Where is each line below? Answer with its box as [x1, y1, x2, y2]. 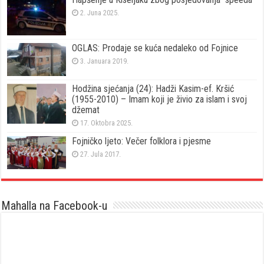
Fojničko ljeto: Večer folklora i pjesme [72, 135, 212, 147]
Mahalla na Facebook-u [1, 199, 108, 213]
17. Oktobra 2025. [80, 118, 133, 127]
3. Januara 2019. [80, 56, 129, 65]
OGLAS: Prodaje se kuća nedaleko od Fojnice [72, 42, 239, 54]
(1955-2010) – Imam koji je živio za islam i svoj [72, 93, 247, 105]
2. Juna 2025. [80, 8, 120, 18]
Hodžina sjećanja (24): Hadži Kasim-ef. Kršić [72, 82, 235, 94]
